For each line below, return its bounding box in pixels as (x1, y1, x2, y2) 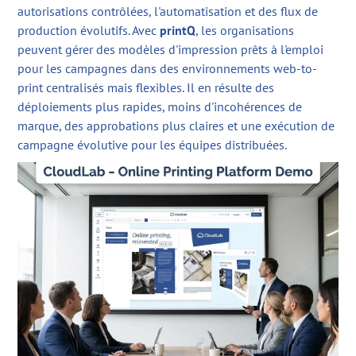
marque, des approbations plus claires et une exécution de (17, 118, 335, 134)
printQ (160, 22, 196, 39)
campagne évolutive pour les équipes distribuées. (17, 137, 288, 153)
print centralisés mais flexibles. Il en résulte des (17, 79, 275, 96)
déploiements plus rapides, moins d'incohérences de (17, 99, 303, 115)
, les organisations (195, 22, 295, 39)
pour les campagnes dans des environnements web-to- (17, 60, 318, 77)
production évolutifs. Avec (17, 22, 161, 39)
